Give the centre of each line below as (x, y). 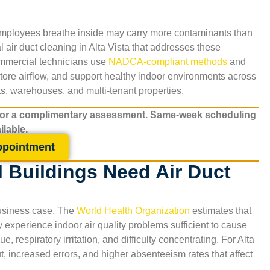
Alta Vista (109, 47)
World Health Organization (133, 210)
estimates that (221, 210)
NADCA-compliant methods (168, 61)
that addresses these (175, 47)
